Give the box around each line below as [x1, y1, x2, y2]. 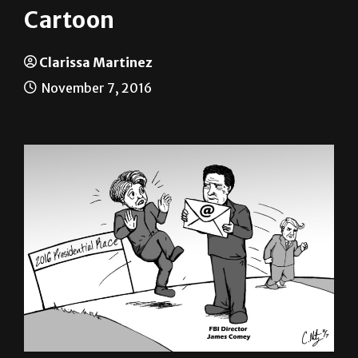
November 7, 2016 [39, 80, 152, 97]
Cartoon [24, 6, 115, 35]
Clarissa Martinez [39, 54, 153, 71]
